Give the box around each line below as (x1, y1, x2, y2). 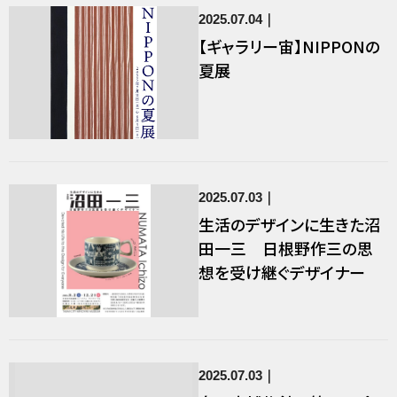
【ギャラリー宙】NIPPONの (198, 35, 380, 58)
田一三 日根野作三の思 (198, 237, 373, 260)
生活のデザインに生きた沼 (198, 213, 380, 236)
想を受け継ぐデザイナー (198, 261, 365, 284)
